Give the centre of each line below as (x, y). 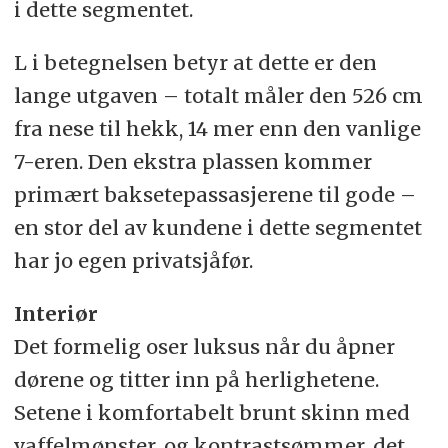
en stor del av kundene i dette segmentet (217, 228)
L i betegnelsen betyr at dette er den (195, 63)
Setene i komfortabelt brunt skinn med (211, 413)
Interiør (55, 314)
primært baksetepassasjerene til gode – (214, 195)
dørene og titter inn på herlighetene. (196, 380)
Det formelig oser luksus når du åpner (204, 347)
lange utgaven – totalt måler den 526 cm (218, 96)
